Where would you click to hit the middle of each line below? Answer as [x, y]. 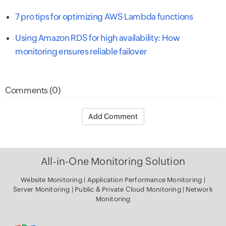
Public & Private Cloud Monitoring [128, 190]
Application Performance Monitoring [145, 180]
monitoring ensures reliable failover [81, 52]
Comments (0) [33, 91]
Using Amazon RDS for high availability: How [98, 38]
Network [199, 190]
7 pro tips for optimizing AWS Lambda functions [104, 17]
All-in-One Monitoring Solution [113, 161]
